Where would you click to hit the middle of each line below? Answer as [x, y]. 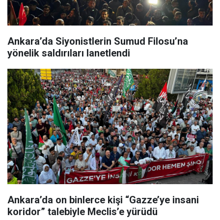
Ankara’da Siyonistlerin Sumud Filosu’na [98, 41]
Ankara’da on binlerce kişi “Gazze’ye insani [103, 200]
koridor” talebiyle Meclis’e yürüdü [82, 212]
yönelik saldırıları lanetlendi [69, 53]
